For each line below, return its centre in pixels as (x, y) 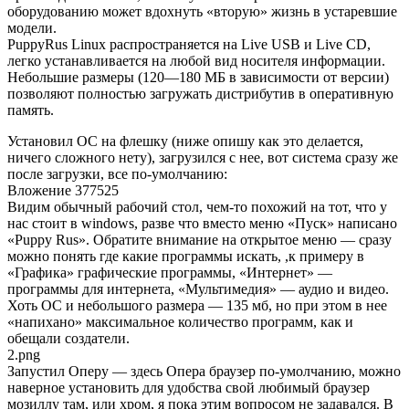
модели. (32, 28)
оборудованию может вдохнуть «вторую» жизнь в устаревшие (202, 12)
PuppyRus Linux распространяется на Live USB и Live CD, (189, 45)
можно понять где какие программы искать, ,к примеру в (186, 257)
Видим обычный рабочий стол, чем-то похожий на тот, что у (197, 207)
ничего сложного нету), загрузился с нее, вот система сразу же (203, 158)
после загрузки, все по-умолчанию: (117, 174)
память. (31, 110)
